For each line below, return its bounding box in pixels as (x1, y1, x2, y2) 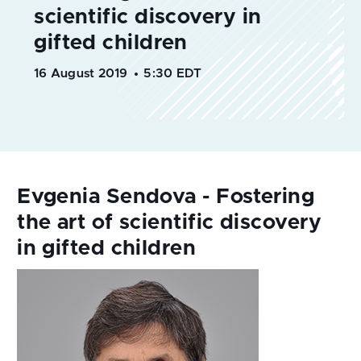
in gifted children (17, 238, 197, 259)
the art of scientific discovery (17, 212, 322, 233)
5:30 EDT (143, 68, 202, 80)
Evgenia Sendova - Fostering (17, 186, 315, 207)
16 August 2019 (34, 68, 128, 80)
